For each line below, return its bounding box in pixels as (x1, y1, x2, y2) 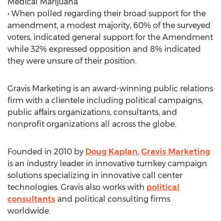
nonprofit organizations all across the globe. (7, 119, 176, 129)
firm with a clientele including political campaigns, (7, 96, 203, 105)
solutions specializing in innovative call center (7, 171, 183, 180)
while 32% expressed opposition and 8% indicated (7, 44, 201, 54)
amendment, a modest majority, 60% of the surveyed (7, 21, 211, 30)
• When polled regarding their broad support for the (7, 9, 206, 18)
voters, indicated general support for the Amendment (7, 33, 213, 42)
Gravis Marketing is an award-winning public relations (7, 84, 213, 93)
